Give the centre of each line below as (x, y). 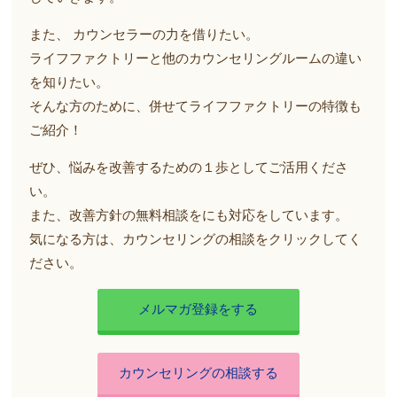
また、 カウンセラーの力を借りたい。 (144, 34)
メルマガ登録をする (198, 309)
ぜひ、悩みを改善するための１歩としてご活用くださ (189, 167)
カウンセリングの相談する (198, 373)
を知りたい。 (70, 82)
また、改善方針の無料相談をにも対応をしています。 (189, 215)
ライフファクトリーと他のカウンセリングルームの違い (196, 58)
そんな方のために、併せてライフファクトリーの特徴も (196, 106)
